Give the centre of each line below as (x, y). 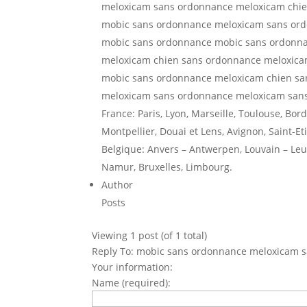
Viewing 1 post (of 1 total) (150, 235)
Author (118, 185)
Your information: (133, 267)
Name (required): (132, 283)
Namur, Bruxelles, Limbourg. (167, 167)
